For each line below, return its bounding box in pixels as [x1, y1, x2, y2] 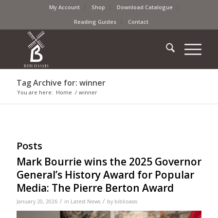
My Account [49, 3, 80, 11]
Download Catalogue [117, 3, 173, 11]
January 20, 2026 [16, 198, 57, 205]
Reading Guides [74, 18, 117, 25]
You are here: [17, 89, 53, 96]
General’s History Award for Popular [16, 168, 194, 182]
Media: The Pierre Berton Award [16, 181, 174, 195]
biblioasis [114, 198, 137, 205]
